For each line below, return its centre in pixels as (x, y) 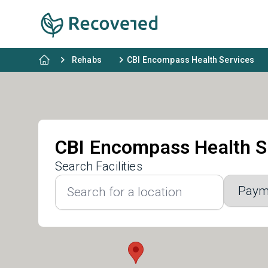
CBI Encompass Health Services (191, 60)
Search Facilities (99, 166)
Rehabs (87, 60)
